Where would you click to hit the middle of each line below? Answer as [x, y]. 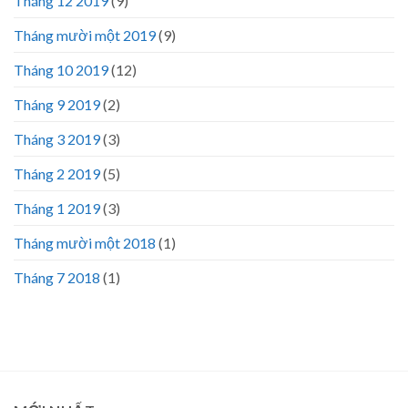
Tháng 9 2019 [57, 105]
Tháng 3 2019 [57, 139]
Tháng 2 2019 [57, 174]
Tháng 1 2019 [57, 209]
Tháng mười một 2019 [85, 36]
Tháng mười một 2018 [85, 243]
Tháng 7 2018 [57, 278]
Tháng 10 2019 [61, 70]
